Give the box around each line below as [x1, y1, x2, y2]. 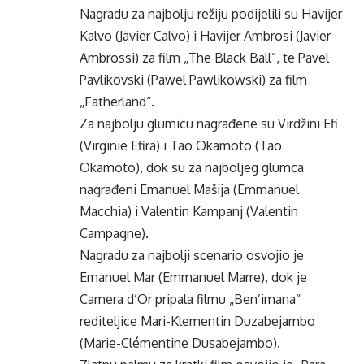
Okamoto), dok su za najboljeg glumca [80, 159, 304, 175]
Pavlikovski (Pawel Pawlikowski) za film [80, 71, 307, 88]
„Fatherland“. [80, 93, 154, 110]
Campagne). [80, 225, 149, 241]
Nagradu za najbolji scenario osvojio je [80, 247, 304, 263]
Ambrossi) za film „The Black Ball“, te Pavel [80, 50, 329, 66]
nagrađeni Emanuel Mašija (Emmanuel [80, 181, 299, 197]
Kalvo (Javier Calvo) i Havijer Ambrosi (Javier [80, 28, 331, 44]
